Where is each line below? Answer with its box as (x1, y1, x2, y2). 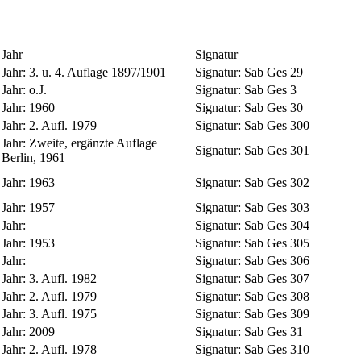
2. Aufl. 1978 (29, 342, 97, 356)
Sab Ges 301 (244, 143, 309, 157)
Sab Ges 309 (244, 306, 309, 321)
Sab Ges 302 (244, 175, 309, 189)
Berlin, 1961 (2, 150, 65, 164)
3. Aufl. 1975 (29, 306, 97, 321)
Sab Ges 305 (244, 235, 309, 250)
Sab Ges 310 (244, 342, 309, 356)
